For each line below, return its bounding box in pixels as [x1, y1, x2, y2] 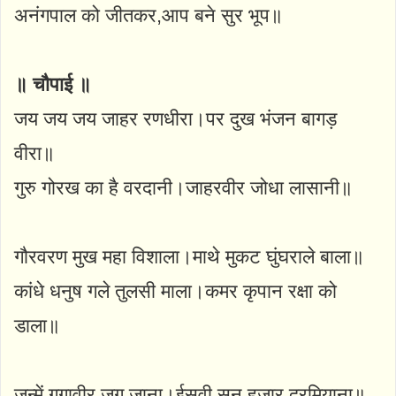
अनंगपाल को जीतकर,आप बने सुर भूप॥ [14, 4, 283, 27]
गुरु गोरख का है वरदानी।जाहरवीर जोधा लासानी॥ [14, 176, 353, 199]
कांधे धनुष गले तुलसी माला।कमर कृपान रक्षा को [14, 279, 337, 302]
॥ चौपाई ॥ [14, 72, 91, 95]
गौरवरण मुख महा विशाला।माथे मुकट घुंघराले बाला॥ [14, 245, 364, 268]
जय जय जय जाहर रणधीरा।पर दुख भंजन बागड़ [14, 107, 337, 130]
